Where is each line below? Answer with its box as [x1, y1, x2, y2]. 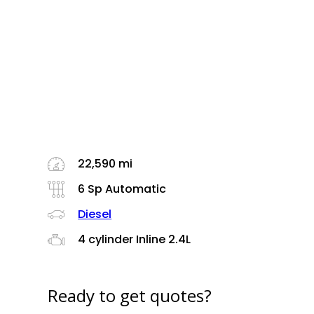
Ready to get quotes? [48, 283, 212, 307]
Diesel [78, 206, 112, 222]
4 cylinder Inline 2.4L [75, 231, 191, 247]
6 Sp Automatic [75, 181, 167, 197]
